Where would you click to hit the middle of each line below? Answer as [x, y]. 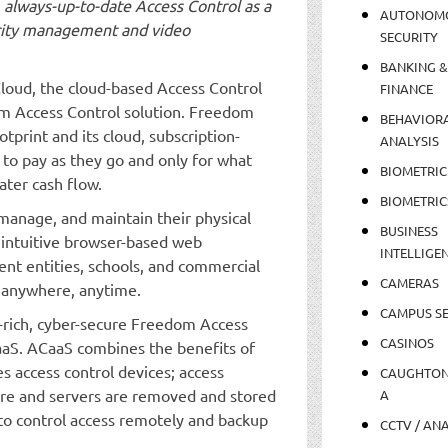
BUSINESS [408, 230]
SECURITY [408, 36]
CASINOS [406, 342]
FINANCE [406, 88]
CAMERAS [409, 282]
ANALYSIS [409, 140]
